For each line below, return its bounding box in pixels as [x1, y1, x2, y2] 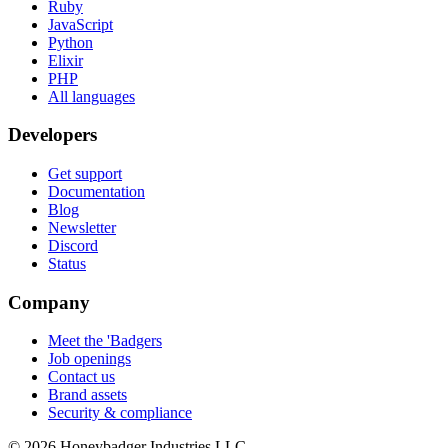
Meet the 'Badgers [48, 332, 162, 350]
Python [48, 33, 93, 51]
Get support [48, 164, 122, 182]
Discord [48, 236, 98, 254]
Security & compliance [48, 404, 192, 422]
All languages [48, 87, 135, 105]
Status [48, 254, 86, 272]
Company [8, 291, 90, 313]
